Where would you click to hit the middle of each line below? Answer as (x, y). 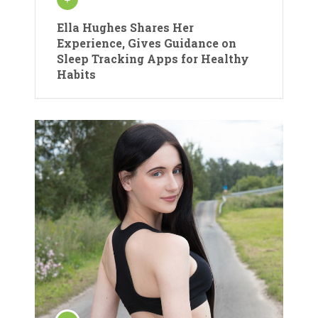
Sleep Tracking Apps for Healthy (153, 58)
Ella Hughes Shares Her (125, 27)
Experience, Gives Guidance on (147, 43)
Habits (76, 74)
